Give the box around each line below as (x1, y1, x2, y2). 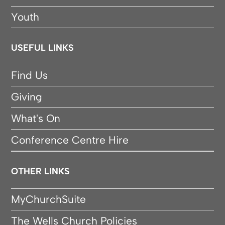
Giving (11, 90, 43, 103)
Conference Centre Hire (11, 134, 129, 147)
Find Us (11, 69, 48, 82)
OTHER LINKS (11, 166, 70, 177)
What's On (11, 112, 61, 125)
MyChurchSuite (11, 193, 86, 206)
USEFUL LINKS (11, 42, 74, 54)
